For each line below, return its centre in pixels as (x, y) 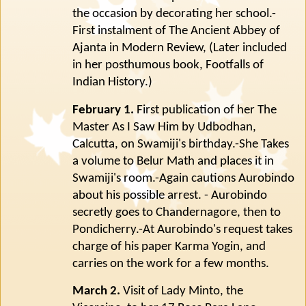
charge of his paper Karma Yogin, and (169, 247)
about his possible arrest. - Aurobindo (170, 195)
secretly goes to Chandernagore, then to (177, 212)
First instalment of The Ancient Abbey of (176, 31)
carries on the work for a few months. (171, 264)
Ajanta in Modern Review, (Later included (180, 48)
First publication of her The (205, 110)
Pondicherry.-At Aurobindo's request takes (182, 229)
